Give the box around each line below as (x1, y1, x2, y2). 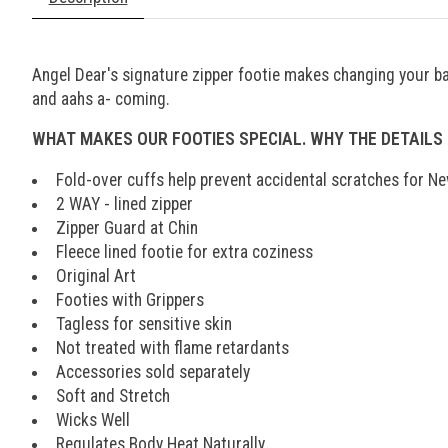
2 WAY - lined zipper (55, 193, 193, 214)
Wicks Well (55, 409, 130, 430)
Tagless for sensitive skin (55, 313, 232, 334)
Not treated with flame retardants (55, 337, 289, 358)
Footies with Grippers (55, 289, 204, 310)
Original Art (55, 265, 136, 286)
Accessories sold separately (55, 361, 250, 382)
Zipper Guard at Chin (55, 217, 198, 238)
